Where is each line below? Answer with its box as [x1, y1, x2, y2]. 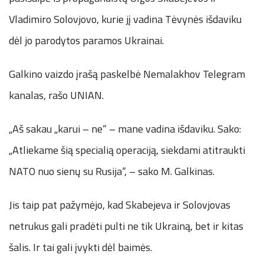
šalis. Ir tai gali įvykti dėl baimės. [9, 239, 152, 255]
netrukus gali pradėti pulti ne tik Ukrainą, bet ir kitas [9, 217, 243, 234]
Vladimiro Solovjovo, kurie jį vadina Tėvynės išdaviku [9, 11, 242, 27]
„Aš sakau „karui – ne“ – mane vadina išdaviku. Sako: [9, 120, 241, 137]
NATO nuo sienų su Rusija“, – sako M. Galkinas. [9, 163, 214, 179]
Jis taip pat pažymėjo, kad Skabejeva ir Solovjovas [9, 196, 230, 213]
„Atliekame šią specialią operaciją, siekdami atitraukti [9, 141, 245, 158]
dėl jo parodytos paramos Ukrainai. [9, 32, 164, 48]
